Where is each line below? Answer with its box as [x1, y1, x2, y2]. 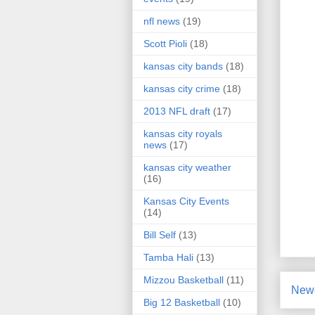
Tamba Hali [143, 252, 193, 264]
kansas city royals [143, 128, 222, 140]
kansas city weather [143, 162, 231, 174]
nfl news [143, 15, 180, 27]
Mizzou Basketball [143, 274, 224, 286]
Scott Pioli [143, 38, 187, 50]
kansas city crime [143, 83, 220, 95]
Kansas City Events [143, 195, 229, 207]
